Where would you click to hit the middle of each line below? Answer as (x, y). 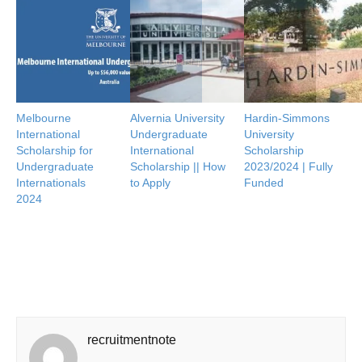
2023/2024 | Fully (289, 167)
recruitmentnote (132, 340)
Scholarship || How (178, 167)
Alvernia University (178, 118)
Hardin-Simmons (287, 118)
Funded (264, 183)
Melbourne (44, 118)
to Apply (151, 183)
